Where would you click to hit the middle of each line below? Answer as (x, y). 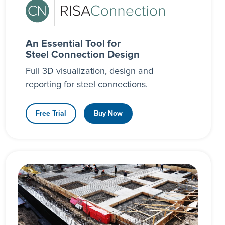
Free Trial (51, 113)
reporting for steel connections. (86, 85)
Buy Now (108, 113)
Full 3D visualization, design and (89, 71)
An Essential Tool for (73, 43)
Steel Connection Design (82, 54)
